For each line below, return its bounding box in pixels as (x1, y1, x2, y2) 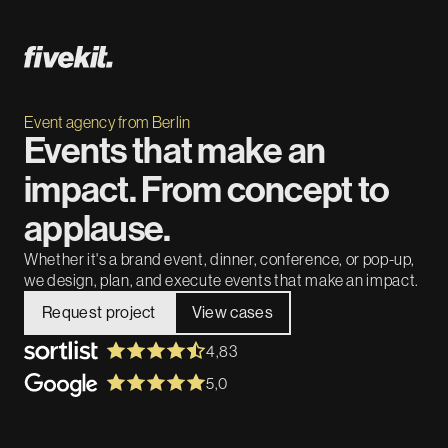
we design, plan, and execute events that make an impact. (24, 271, 419, 289)
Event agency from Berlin (24, 113, 191, 131)
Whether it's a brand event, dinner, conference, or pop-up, (24, 250, 416, 268)
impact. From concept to (24, 169, 390, 211)
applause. (24, 208, 171, 250)
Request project (42, 303, 156, 322)
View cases (191, 303, 274, 322)
